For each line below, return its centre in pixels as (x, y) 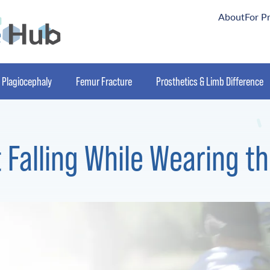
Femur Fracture (104, 81)
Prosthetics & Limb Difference (210, 81)
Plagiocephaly (27, 81)
